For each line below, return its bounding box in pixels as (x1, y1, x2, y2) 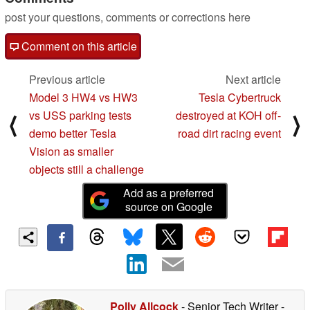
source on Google (125, 198, 212, 215)
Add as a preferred (123, 184, 215, 201)
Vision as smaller (29, 143, 113, 159)
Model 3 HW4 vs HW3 (29, 89, 138, 105)
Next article (226, 71, 281, 87)
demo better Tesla (29, 125, 116, 141)
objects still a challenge (29, 161, 144, 177)
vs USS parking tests (29, 107, 131, 123)
